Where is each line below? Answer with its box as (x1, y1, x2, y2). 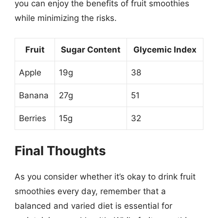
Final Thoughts (15, 143, 106, 158)
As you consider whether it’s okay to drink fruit (15, 172, 196, 182)
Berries (19, 113, 46, 123)
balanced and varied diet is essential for (15, 201, 172, 211)
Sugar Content (61, 44, 121, 54)
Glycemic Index (133, 44, 197, 54)
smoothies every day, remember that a (15, 186, 166, 196)
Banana (19, 90, 49, 100)
